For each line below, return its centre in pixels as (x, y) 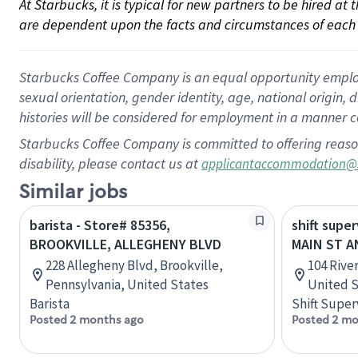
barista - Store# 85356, (100, 225)
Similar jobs (73, 192)
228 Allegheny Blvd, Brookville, (134, 265)
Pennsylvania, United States (127, 284)
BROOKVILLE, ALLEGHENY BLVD (125, 244)
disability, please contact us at (110, 163)
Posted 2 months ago (87, 320)
